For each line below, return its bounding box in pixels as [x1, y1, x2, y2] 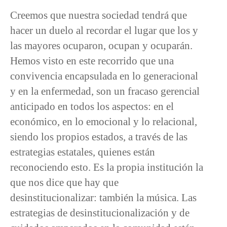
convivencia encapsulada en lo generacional [10, 69, 198, 82]
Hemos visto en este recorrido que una [10, 54, 174, 66]
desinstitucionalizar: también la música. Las [10, 191, 197, 203]
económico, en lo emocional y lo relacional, [10, 115, 197, 127]
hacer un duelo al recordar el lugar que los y [10, 24, 198, 36]
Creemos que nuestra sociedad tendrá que [10, 9, 187, 21]
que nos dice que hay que [10, 176, 119, 188]
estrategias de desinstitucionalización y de [10, 206, 190, 218]
